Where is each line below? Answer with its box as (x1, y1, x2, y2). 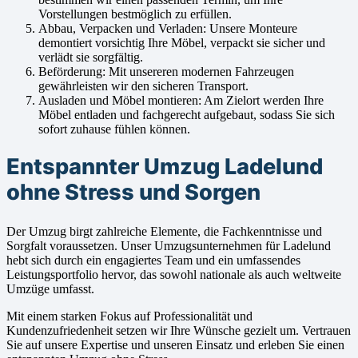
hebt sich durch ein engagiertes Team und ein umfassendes (6, 253, 300, 268)
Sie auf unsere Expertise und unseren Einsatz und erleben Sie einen (6, 338, 344, 352)
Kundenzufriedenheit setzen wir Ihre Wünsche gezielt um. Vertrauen (6, 324, 351, 338)
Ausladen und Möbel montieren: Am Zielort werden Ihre (38, 93, 324, 107)
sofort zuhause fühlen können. (38, 121, 190, 136)
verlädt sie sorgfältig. (38, 50, 143, 64)
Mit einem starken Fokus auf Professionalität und (6, 309, 253, 324)
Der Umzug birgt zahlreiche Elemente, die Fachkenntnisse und (6, 225, 322, 239)
